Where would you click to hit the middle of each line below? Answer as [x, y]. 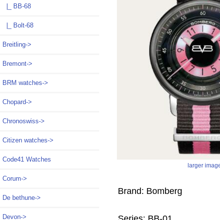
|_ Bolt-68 [18, 26]
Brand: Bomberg [150, 191]
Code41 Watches [27, 160]
